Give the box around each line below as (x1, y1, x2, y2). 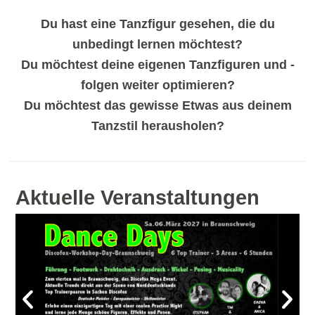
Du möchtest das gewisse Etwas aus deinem (23, 98, 292, 113)
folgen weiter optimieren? (80, 78, 235, 93)
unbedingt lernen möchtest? (72, 37, 243, 52)
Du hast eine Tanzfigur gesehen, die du (40, 17, 275, 32)
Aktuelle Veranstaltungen (15, 186, 260, 210)
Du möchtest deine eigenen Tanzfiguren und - (20, 58, 295, 72)
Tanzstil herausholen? (91, 119, 224, 134)
